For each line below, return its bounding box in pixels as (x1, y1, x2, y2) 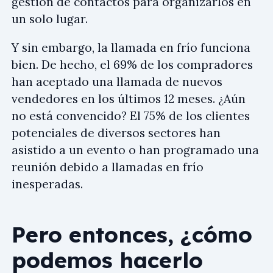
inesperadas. (12, 177, 83, 191)
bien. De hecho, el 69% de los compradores (12, 57, 253, 72)
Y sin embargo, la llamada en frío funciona (12, 40, 250, 55)
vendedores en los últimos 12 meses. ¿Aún (12, 91, 246, 106)
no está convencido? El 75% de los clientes (12, 108, 250, 123)
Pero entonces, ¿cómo (12, 220, 252, 248)
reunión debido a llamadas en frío (12, 160, 204, 174)
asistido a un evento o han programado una (12, 143, 259, 157)
